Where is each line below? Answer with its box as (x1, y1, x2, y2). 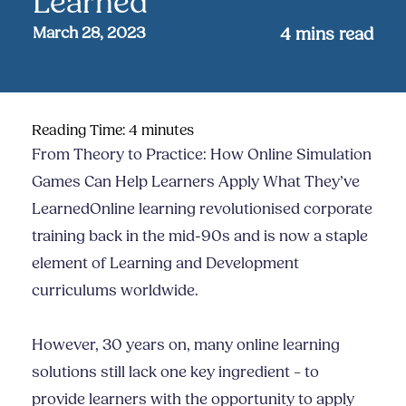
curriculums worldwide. (32, 281, 198, 301)
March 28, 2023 (33, 23, 146, 43)
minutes (141, 121, 194, 140)
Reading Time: (32, 121, 129, 140)
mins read (295, 24, 373, 45)
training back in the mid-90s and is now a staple (32, 227, 368, 246)
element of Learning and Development (32, 254, 299, 274)
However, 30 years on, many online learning (32, 335, 340, 355)
